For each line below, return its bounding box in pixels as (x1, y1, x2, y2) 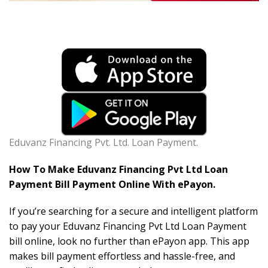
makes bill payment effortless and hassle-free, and (9, 249, 235, 263)
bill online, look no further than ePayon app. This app (9, 234, 249, 248)
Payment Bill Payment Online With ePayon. (9, 178, 215, 191)
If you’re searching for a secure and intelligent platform (9, 205, 258, 218)
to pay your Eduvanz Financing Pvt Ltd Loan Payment (9, 220, 246, 233)
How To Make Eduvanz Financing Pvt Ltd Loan (9, 163, 228, 176)
